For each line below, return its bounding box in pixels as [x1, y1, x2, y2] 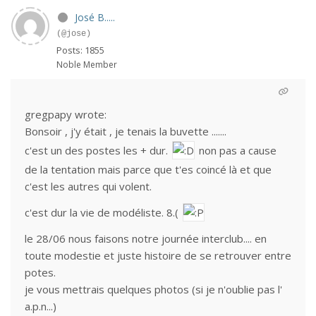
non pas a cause [196, 143, 276, 157]
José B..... [74, 11, 115, 24]
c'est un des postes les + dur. [25, 143, 171, 157]
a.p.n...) [25, 299, 56, 313]
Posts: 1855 [56, 44, 104, 56]
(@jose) [56, 29, 91, 39]
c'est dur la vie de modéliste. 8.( [25, 205, 181, 219]
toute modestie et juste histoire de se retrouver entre [25, 248, 291, 262]
